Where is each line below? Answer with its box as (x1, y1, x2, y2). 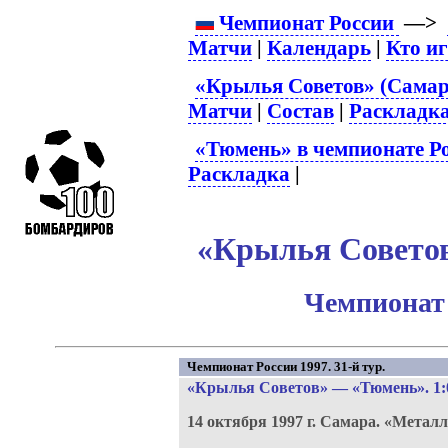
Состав (267, 98, 335, 123)
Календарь (267, 36, 372, 60)
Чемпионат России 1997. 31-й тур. (186, 359, 385, 374)
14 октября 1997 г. (186, 413, 320, 430)
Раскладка (188, 161, 291, 186)
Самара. (319, 413, 384, 430)
